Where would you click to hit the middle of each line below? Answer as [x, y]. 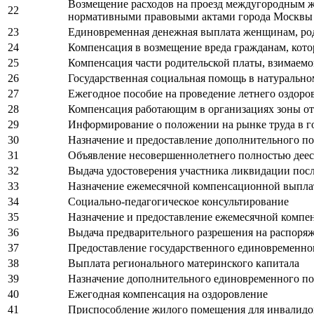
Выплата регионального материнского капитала [184, 264]
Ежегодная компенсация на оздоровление [168, 294]
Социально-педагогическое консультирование [178, 202]
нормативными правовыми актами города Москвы [190, 17]
